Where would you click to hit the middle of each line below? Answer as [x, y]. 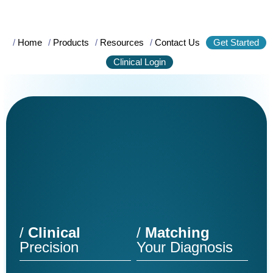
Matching [175, 233]
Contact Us [177, 42]
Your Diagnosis [185, 247]
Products [71, 42]
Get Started [236, 42]
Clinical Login [139, 62]
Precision [49, 247]
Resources [122, 42]
